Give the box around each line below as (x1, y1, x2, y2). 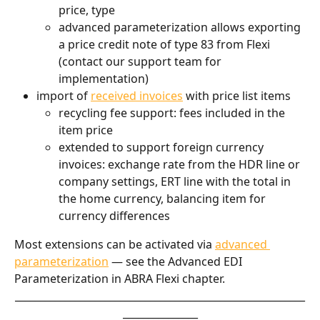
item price (59, 122, 113, 139)
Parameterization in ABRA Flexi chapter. (14, 271, 225, 287)
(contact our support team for (59, 53, 224, 69)
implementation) (59, 70, 149, 86)
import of (36, 87, 91, 104)
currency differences (59, 208, 170, 224)
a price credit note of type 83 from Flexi (59, 36, 273, 52)
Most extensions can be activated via (14, 236, 215, 253)
